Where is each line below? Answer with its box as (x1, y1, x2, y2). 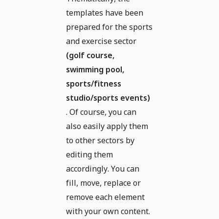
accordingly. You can (66, 163, 139, 174)
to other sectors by (66, 134, 134, 146)
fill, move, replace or (66, 177, 141, 188)
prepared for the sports (66, 21, 153, 32)
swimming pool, (66, 64, 124, 75)
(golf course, (66, 49, 114, 61)
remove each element (66, 191, 145, 202)
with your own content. (66, 205, 150, 217)
